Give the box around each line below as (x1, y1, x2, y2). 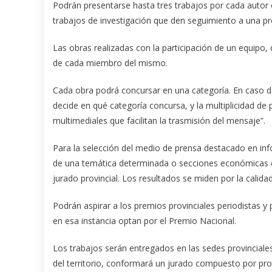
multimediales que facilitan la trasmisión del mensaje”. (53, 114, 265, 126)
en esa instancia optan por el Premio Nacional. (53, 214, 236, 226)
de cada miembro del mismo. (53, 56, 168, 69)
